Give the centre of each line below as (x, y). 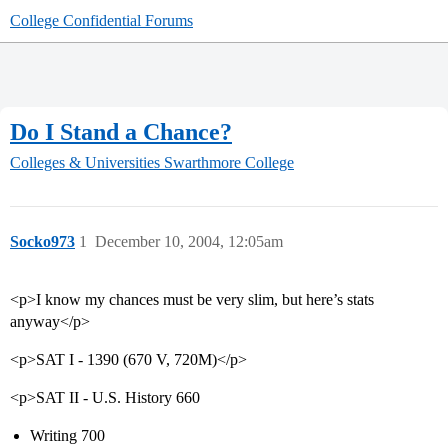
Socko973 (42, 242)
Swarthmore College (229, 163)
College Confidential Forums (101, 20)
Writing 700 (67, 436)
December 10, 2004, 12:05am (189, 242)
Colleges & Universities (85, 163)
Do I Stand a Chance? (121, 131)
